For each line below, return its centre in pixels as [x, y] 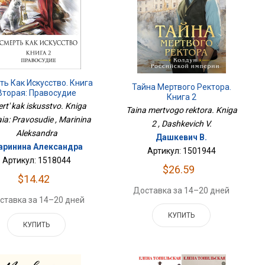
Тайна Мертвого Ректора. [181, 87]
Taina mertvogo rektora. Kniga [181, 110]
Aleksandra [36, 133]
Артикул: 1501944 [181, 151]
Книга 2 [181, 97]
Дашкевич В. [182, 137]
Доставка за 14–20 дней [182, 190]
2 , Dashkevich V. [181, 123]
